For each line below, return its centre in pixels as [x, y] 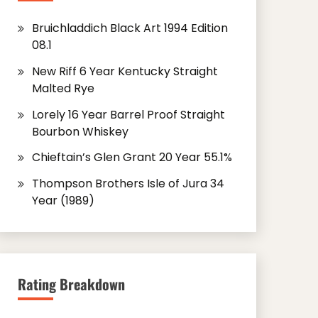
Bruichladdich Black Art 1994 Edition [130, 28]
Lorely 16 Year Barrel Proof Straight [128, 114]
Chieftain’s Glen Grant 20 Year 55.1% [132, 158]
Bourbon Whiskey [80, 131]
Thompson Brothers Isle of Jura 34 [128, 184]
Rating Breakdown [71, 284]
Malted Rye [63, 88]
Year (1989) [63, 201]
